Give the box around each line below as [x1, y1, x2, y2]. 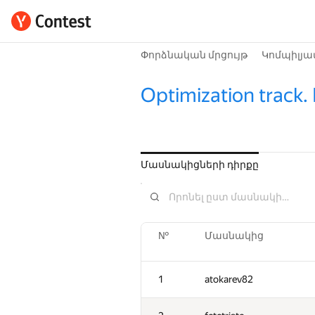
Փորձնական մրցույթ [141, 49, 247, 60]
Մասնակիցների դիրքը [141, 159, 259, 170]
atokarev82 [205, 274, 253, 285]
